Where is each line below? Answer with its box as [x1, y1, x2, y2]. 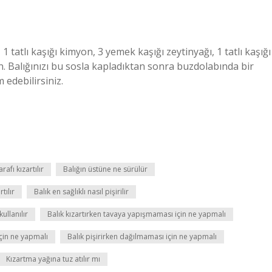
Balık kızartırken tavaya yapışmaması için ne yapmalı [47, 209, 226, 219]
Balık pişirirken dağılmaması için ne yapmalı [67, 231, 217, 242]
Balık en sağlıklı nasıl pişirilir [34, 186, 129, 197]
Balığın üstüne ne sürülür [63, 164, 148, 174]
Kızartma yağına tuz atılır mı [6, 254, 100, 264]
